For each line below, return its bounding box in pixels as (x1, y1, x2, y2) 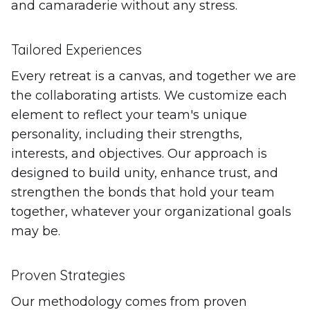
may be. (11, 223, 60, 239)
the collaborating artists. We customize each (11, 87, 287, 103)
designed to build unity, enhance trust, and (11, 165, 278, 181)
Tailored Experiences (11, 40, 142, 58)
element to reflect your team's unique (11, 107, 247, 122)
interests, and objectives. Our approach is (11, 145, 267, 161)
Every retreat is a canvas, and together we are (11, 68, 296, 84)
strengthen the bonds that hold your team (11, 184, 275, 200)
